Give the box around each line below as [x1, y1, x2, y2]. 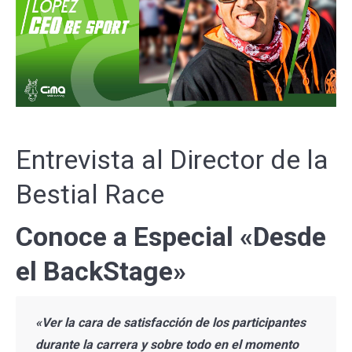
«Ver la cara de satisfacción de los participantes [35, 315, 306, 330]
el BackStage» [16, 255, 186, 287]
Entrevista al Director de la [16, 144, 328, 175]
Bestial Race [16, 178, 164, 210]
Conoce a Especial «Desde [16, 221, 326, 252]
